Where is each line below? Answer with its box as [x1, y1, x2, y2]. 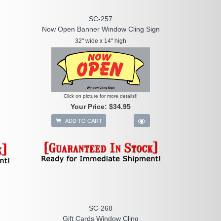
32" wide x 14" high [75, 37, 127, 44]
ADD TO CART [64, 117, 103, 124]
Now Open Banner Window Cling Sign [41, 25, 160, 33]
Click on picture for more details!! [64, 93, 138, 99]
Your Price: [71, 102, 110, 110]
